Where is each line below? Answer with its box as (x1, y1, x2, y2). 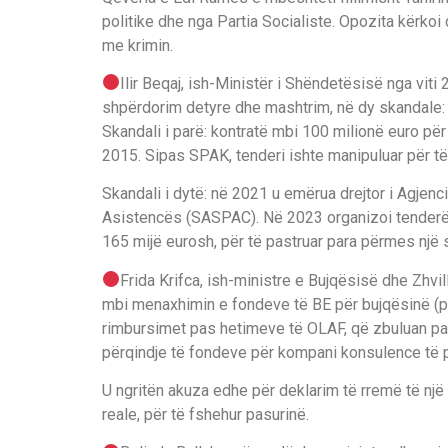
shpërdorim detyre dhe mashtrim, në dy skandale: (102, 97, 445, 117)
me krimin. (102, 35, 173, 55)
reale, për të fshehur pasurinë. (102, 405, 309, 425)
